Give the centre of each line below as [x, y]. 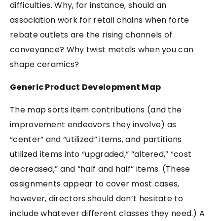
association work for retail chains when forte [100, 20]
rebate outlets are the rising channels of [91, 35]
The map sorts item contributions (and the [96, 110]
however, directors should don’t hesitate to [96, 198]
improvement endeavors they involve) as [93, 124]
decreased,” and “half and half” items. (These [100, 169]
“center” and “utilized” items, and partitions [96, 139]
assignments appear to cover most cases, [95, 184]
